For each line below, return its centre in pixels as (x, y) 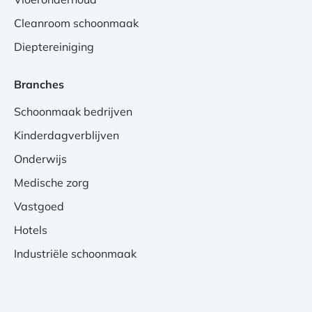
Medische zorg (52, 182)
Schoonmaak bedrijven (73, 111)
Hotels (31, 230)
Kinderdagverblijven (67, 135)
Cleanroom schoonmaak (76, 23)
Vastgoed (39, 206)
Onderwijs (40, 159)
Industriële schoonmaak (75, 253)
